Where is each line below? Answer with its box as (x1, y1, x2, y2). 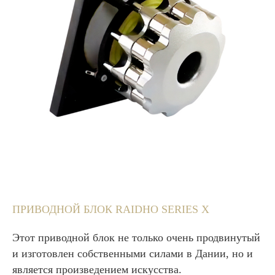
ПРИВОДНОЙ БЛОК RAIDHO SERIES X (12, 203, 209, 215)
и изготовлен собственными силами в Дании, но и (12, 247, 253, 260)
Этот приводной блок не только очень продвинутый (12, 231, 260, 244)
